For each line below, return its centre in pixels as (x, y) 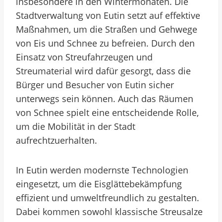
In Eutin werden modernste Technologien (102, 170)
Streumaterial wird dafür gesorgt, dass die (103, 71)
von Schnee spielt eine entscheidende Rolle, (107, 112)
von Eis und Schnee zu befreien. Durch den (105, 43)
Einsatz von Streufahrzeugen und (84, 57)
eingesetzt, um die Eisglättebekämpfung (99, 184)
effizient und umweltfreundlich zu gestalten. (108, 198)
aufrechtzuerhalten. (56, 140)
